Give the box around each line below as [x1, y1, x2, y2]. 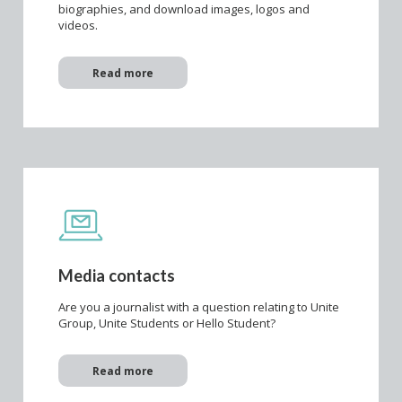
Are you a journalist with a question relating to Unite [58, 299, 339, 316]
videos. [58, 17, 98, 34]
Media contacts [58, 265, 175, 285]
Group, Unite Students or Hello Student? [58, 315, 275, 332]
